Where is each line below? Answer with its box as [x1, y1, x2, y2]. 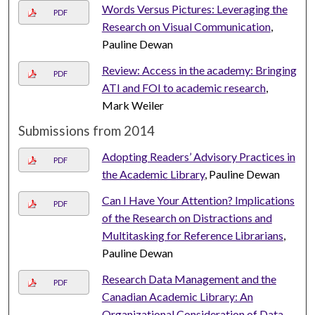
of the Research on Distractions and [101, 211, 272, 225]
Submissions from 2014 [18, 123, 155, 139]
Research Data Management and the [101, 272, 276, 286]
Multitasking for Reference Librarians [101, 229, 283, 243]
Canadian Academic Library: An [101, 290, 253, 304]
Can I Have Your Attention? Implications [101, 193, 295, 207]
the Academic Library [101, 167, 205, 181]
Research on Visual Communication [101, 20, 271, 34]
